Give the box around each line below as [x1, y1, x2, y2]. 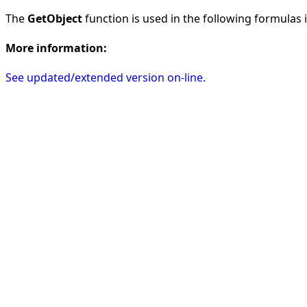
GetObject [27, 10, 82, 26]
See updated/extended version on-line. [5, 70, 206, 86]
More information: [5, 40, 107, 56]
